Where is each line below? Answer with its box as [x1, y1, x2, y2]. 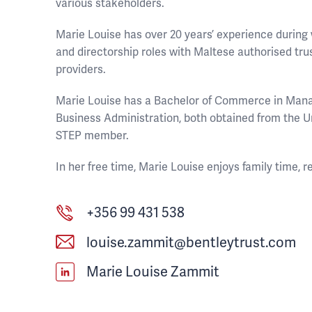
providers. [56, 62, 106, 77]
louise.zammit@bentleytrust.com [86, 233, 296, 251]
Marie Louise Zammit [86, 263, 219, 281]
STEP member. [56, 128, 129, 143]
